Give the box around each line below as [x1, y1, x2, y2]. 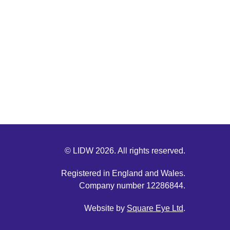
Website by [84, 203, 127, 213]
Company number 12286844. [79, 181, 185, 190]
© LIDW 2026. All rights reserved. [64, 146, 185, 155]
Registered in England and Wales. [61, 168, 185, 178]
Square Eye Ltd [126, 203, 183, 213]
